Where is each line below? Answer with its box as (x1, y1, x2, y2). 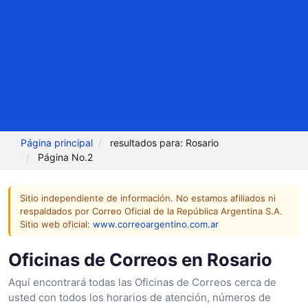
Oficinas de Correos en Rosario (8, 248, 272, 270)
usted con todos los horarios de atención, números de (8, 290, 271, 304)
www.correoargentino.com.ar (93, 218, 219, 230)
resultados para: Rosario (110, 137, 219, 149)
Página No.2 (38, 151, 93, 164)
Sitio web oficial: (20, 218, 93, 230)
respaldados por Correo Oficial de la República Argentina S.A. (20, 205, 283, 217)
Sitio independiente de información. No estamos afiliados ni (20, 192, 276, 203)
